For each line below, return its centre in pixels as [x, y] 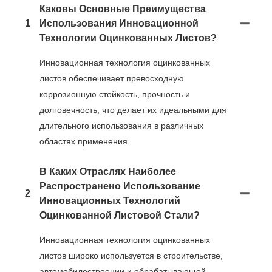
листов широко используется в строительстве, [131, 255]
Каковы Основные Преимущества [123, 8]
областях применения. [85, 141]
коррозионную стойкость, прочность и [115, 94]
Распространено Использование [120, 186]
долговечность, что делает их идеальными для [133, 110]
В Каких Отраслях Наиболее [108, 171]
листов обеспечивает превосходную [112, 78]
